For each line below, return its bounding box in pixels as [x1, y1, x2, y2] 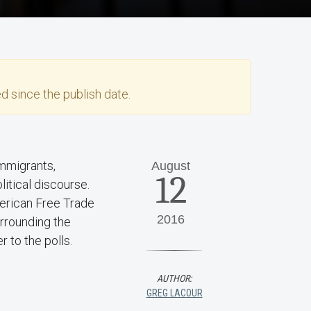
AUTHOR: [157, 273, 192, 284]
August [151, 159, 190, 173]
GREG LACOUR [146, 287, 203, 299]
